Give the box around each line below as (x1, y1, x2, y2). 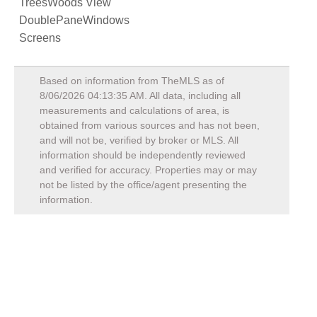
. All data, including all (144, 90, 241, 102)
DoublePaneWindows (19, 14, 129, 27)
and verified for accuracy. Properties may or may (40, 164, 257, 176)
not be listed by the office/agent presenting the (40, 179, 247, 191)
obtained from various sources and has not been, (40, 120, 260, 132)
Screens (19, 32, 61, 45)
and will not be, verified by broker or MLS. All (40, 134, 238, 146)
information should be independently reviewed (40, 149, 246, 161)
